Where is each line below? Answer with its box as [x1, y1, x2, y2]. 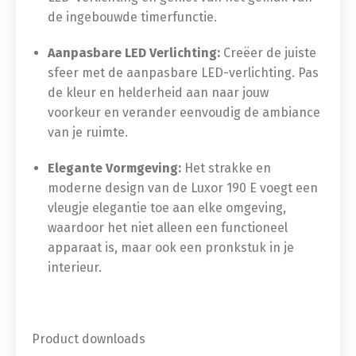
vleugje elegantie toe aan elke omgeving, [48, 200, 286, 215]
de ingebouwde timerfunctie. [48, 10, 217, 25]
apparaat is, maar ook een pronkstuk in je [48, 240, 294, 255]
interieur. [48, 260, 102, 275]
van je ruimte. [48, 125, 128, 140]
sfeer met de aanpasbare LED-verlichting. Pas [48, 65, 319, 80]
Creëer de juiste [220, 45, 316, 60]
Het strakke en [181, 161, 271, 176]
